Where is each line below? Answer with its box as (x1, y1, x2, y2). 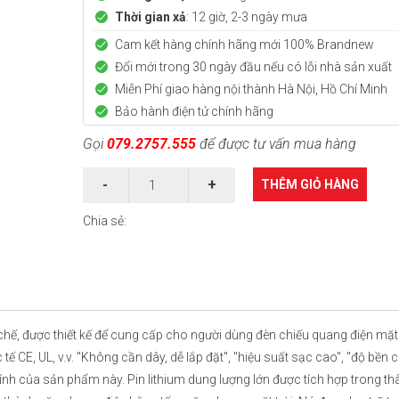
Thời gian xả (114, 10, 186, 24)
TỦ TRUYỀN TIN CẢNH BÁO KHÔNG (14, 305, 212, 320)
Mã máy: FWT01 (248, 353, 328, 366)
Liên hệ (187, 352, 230, 367)
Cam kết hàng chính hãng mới (114, 37, 283, 52)
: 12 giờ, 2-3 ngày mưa (185, 10, 307, 24)
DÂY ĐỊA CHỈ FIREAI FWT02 (14, 324, 165, 339)
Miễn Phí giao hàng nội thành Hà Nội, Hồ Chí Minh (114, 82, 387, 96)
